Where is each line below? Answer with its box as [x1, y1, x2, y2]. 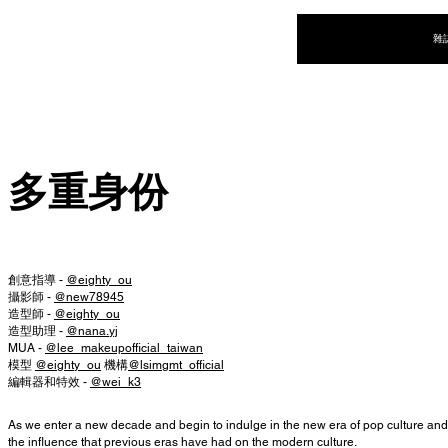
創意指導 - [8, 273, 66, 287]
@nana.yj [66, 324, 118, 338]
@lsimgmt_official [128, 358, 224, 372]
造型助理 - [8, 324, 66, 338]
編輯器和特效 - [8, 375, 90, 389]
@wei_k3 [90, 375, 141, 389]
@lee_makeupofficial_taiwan [45, 341, 203, 355]
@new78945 [54, 290, 124, 304]
